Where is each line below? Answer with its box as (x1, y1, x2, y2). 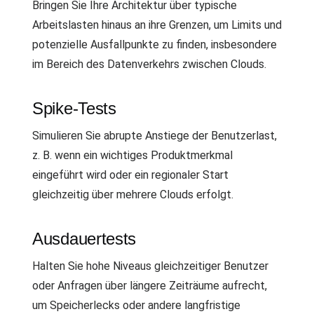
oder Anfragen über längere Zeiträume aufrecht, (32, 278, 267, 292)
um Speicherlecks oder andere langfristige (32, 298, 240, 312)
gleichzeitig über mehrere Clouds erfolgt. (32, 187, 233, 201)
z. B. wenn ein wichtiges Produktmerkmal (32, 148, 233, 162)
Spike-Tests (32, 98, 116, 118)
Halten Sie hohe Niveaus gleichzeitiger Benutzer (32, 259, 268, 273)
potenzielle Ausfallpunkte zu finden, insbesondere (32, 37, 277, 51)
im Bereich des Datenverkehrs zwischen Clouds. (32, 57, 266, 71)
